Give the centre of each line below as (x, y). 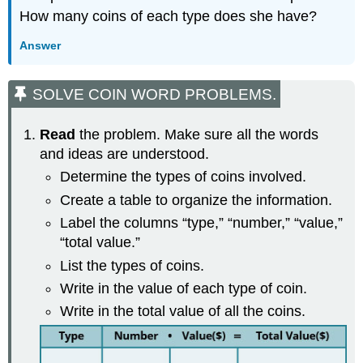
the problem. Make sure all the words (197, 135)
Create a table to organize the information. (196, 200)
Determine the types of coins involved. (183, 177)
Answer (41, 45)
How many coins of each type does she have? (169, 17)
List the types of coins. (132, 265)
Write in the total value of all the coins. (182, 312)
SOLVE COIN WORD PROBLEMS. (155, 95)
